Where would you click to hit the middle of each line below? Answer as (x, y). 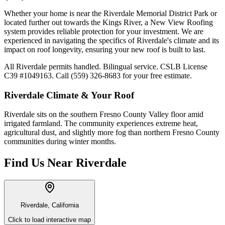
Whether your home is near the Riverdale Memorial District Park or (110, 13)
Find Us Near (38, 163)
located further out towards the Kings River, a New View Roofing (108, 22)
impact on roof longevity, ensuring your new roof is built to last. (105, 49)
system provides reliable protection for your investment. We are (104, 31)
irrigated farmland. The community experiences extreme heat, (101, 124)
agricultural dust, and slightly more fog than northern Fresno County (112, 133)
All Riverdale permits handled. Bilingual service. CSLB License (106, 66)
